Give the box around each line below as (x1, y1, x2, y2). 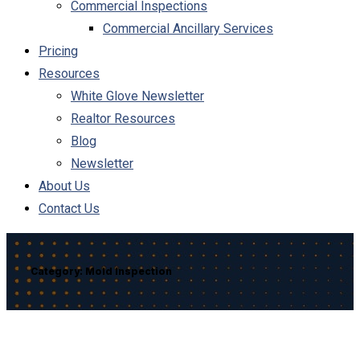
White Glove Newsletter (71, 88, 204, 104)
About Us (39, 178, 90, 194)
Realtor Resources (71, 111, 175, 126)
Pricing (39, 43, 78, 59)
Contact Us (39, 201, 100, 216)
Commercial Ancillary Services (103, 21, 273, 36)
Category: (31, 265, 85, 278)
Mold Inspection (85, 265, 172, 278)
